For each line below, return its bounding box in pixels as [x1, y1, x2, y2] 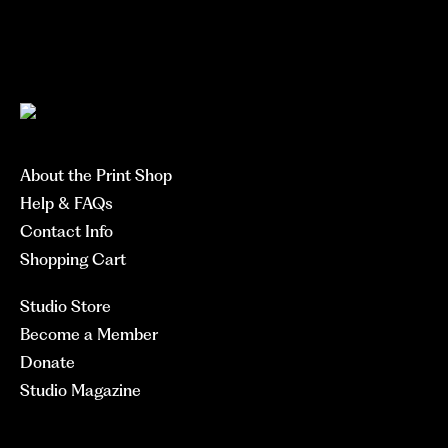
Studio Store [20, 297, 111, 316]
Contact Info [20, 222, 113, 241]
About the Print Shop [20, 166, 172, 185]
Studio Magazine [20, 381, 141, 400]
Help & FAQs [20, 194, 113, 213]
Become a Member [20, 325, 158, 344]
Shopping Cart [20, 250, 126, 269]
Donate [20, 353, 75, 372]
